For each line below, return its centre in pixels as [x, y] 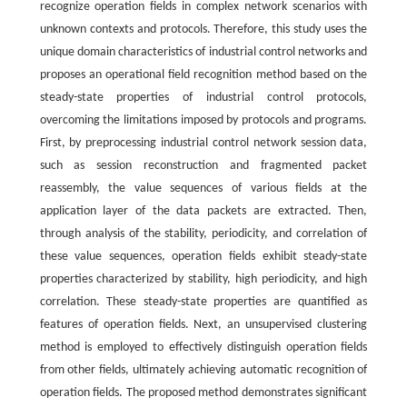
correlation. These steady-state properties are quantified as [203, 302]
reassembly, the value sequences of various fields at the [203, 188]
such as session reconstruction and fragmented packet [203, 165]
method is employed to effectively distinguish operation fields [203, 347]
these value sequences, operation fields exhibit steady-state [203, 256]
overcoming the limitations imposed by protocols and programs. [203, 120]
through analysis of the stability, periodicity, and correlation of [203, 233]
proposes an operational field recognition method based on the [203, 74]
